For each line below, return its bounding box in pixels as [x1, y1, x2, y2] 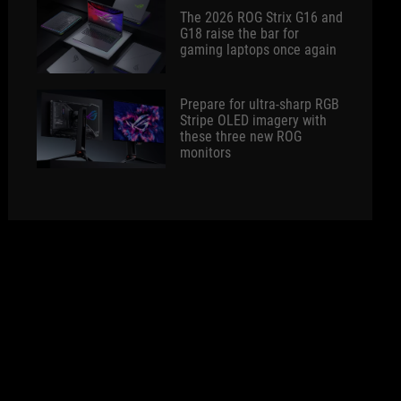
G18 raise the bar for [180, 25, 300, 42]
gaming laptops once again [180, 41, 337, 58]
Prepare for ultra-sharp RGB [180, 96, 340, 113]
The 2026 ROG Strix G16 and [180, 9, 344, 26]
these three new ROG [180, 128, 303, 145]
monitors [180, 144, 232, 161]
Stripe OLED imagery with [180, 112, 328, 129]
